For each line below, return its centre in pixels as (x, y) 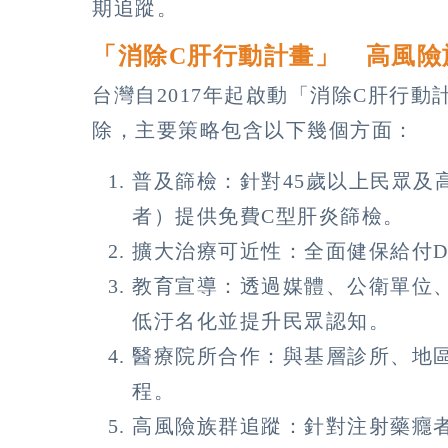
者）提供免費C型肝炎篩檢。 (268, 215)
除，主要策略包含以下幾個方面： (253, 129)
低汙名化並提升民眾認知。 (261, 320)
